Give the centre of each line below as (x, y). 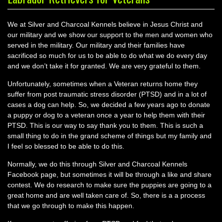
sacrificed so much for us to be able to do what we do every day (107, 55)
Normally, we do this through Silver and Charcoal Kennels (97, 164)
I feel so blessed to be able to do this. (66, 146)
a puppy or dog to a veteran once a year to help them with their (106, 115)
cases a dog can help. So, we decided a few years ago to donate (109, 105)
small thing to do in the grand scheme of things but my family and (110, 136)
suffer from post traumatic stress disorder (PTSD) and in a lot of (107, 94)
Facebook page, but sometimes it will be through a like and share (110, 174)
